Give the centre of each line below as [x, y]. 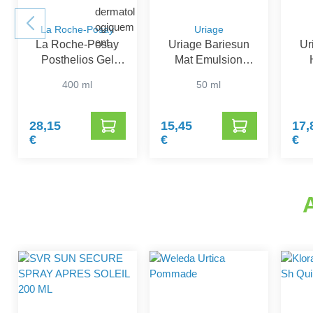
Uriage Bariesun [209, 44]
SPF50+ [209, 75]
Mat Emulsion [209, 59]
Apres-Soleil [77, 75]
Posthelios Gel [77, 59]
